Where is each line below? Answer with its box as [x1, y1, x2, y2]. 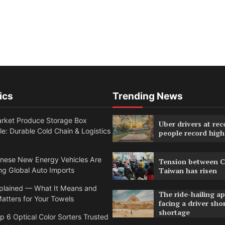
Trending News [113, 90, 183, 102]
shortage [159, 207, 190, 217]
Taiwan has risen [159, 165, 217, 175]
